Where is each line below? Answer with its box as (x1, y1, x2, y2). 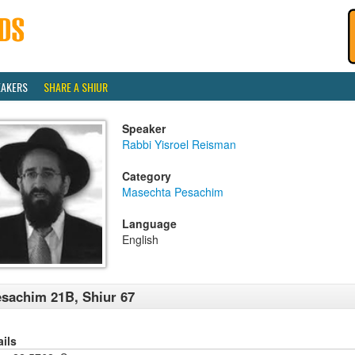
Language (122, 216, 177, 231)
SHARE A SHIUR (44, 78, 108, 95)
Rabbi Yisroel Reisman (122, 136, 236, 152)
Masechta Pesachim (122, 184, 223, 200)
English (122, 231, 158, 247)
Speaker (122, 120, 166, 136)
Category (122, 168, 171, 184)
